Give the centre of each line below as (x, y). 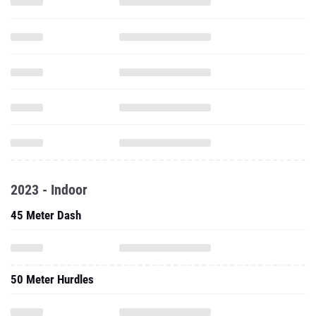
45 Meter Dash (46, 215)
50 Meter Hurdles (52, 279)
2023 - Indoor (49, 190)
